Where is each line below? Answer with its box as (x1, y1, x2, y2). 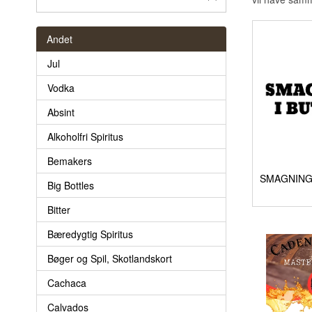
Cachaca (47, 275, 86, 290)
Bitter (47, 202, 70, 217)
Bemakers (47, 153, 92, 168)
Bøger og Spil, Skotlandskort (47, 251, 172, 265)
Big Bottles (47, 178, 94, 192)
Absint (47, 104, 75, 119)
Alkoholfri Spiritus (47, 129, 123, 143)
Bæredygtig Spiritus (47, 226, 133, 241)
